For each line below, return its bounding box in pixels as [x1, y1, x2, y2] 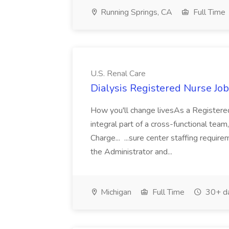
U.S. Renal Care [90, 68, 146, 79]
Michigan [99, 187, 131, 198]
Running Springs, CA [99, 7, 172, 18]
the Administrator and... [90, 146, 174, 157]
